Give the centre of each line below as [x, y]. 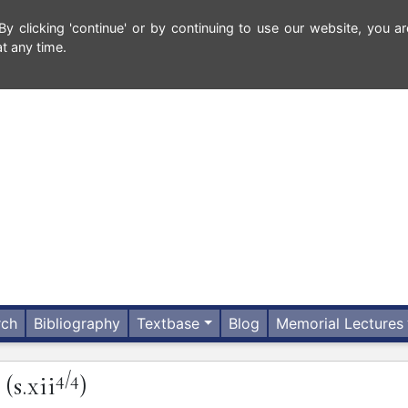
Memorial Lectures [340, 324]
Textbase [168, 324]
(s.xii [31, 386]
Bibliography [77, 324]
